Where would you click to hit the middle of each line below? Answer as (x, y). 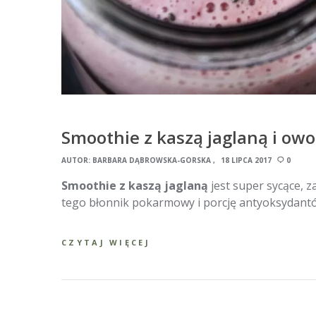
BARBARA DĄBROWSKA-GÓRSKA (152, 160)
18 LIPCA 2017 (246, 160)
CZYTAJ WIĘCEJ (106, 242)
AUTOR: (77, 160)
